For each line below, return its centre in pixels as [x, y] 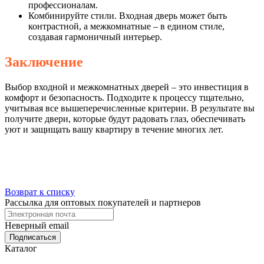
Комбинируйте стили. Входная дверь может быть [128, 15]
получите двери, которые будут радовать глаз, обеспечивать [125, 118]
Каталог [21, 248]
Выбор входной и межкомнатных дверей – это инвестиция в [127, 87]
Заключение [44, 62]
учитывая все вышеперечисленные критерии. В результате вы [130, 108]
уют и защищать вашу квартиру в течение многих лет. [114, 129]
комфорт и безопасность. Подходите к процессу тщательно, [124, 97]
